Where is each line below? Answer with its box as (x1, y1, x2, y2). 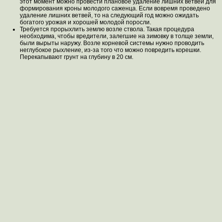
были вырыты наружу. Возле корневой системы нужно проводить (20, 40, 204, 47)
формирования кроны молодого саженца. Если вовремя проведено (20, 5, 210, 12)
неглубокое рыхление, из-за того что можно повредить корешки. (20, 47, 201, 54)
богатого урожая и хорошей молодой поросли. (20, 19, 151, 26)
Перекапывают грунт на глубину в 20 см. (20, 54, 133, 60)
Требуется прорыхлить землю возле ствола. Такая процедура (20, 26, 194, 33)
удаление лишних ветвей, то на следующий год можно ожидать (20, 12, 199, 19)
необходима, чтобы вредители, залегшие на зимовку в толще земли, (20, 33, 214, 40)
